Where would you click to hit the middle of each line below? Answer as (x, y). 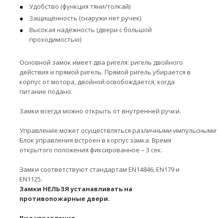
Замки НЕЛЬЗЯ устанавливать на (76, 189)
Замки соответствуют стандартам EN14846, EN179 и (100, 169)
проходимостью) (55, 39)
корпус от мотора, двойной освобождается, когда (97, 82)
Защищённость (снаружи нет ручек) (85, 18)
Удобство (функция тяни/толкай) (80, 6)
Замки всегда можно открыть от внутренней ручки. (100, 111)
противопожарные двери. (65, 199)
